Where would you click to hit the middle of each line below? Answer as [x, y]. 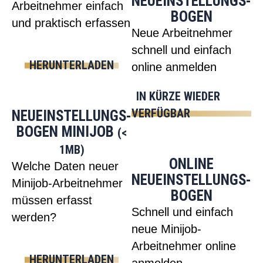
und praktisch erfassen [71, 23]
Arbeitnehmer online [184, 246]
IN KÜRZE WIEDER [178, 97]
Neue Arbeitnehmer [182, 33]
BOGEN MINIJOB [67, 132]
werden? [34, 218]
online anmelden [174, 67]
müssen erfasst [52, 200]
